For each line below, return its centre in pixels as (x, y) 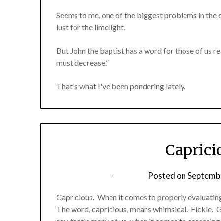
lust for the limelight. (91, 27)
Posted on (168, 175)
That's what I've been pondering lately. (121, 86)
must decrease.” (83, 63)
